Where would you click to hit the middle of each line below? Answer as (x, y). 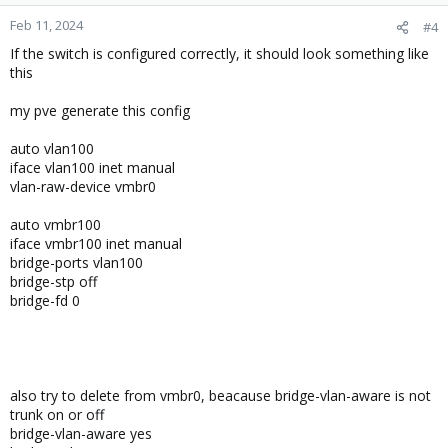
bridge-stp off (53, 281)
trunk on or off (57, 414)
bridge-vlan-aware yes (81, 433)
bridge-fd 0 (45, 300)
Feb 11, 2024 (46, 25)
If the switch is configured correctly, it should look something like (219, 53)
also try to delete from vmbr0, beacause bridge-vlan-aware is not (220, 395)
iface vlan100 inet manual (92, 167)
